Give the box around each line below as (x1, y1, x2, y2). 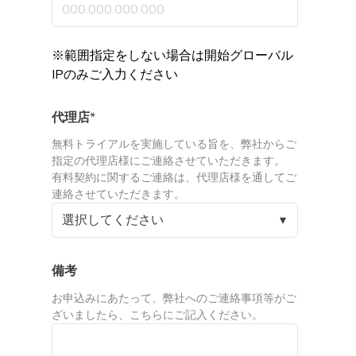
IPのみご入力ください (52, 65, 178, 83)
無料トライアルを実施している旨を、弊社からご (52, 137, 296, 153)
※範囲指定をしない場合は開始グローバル (52, 46, 293, 64)
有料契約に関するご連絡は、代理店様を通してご (52, 170, 296, 186)
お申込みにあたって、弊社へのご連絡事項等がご (52, 290, 296, 306)
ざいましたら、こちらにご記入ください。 (52, 307, 263, 323)
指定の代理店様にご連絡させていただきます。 (52, 153, 285, 169)
